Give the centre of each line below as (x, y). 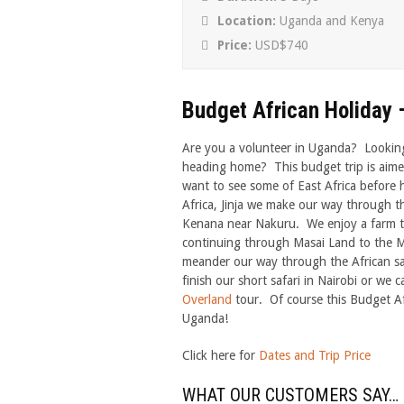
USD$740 (282, 45)
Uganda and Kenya (332, 21)
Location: (248, 21)
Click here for (220, 355)
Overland (207, 299)
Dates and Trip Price (315, 355)
